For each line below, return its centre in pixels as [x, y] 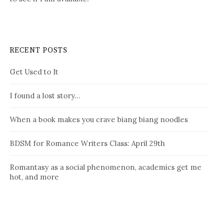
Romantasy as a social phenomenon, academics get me [106, 167]
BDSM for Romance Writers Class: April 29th [87, 144]
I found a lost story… [45, 96]
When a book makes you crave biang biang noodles [99, 120]
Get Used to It [34, 72]
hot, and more [34, 177]
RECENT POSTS [39, 51]
